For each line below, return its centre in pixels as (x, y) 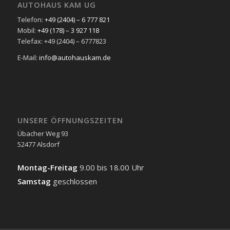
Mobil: (27, 31)
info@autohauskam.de (75, 58)
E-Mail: (28, 58)
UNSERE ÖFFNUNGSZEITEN (70, 120)
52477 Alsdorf (38, 144)
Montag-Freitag (48, 167)
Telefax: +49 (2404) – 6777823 (62, 41)
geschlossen (75, 181)
